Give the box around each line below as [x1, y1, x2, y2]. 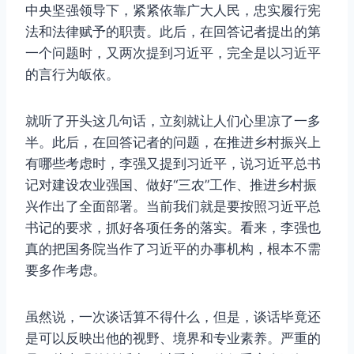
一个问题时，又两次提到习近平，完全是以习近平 [25, 45, 321, 62]
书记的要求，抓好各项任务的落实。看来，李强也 [25, 220, 321, 236]
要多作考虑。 [25, 262, 106, 279]
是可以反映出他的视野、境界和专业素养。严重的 [25, 330, 321, 347]
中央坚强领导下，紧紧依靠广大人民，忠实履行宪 [25, 2, 321, 19]
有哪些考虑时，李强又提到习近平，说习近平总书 [25, 156, 321, 172]
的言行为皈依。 [25, 66, 119, 83]
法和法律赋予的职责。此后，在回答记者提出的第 [25, 24, 321, 40]
